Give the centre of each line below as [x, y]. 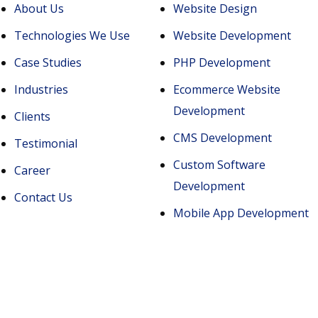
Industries [41, 89]
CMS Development [223, 138]
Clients [32, 116]
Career [32, 170]
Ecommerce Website [227, 89]
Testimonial [46, 143]
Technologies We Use [72, 35]
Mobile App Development [241, 213]
